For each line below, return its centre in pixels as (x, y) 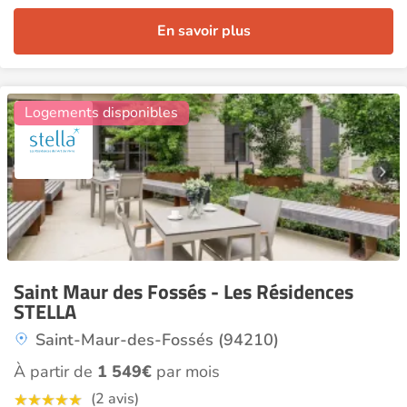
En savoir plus (203, 31)
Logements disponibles (101, 113)
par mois (186, 372)
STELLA (45, 312)
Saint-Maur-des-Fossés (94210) (157, 340)
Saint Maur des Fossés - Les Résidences (184, 292)
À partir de (55, 372)
